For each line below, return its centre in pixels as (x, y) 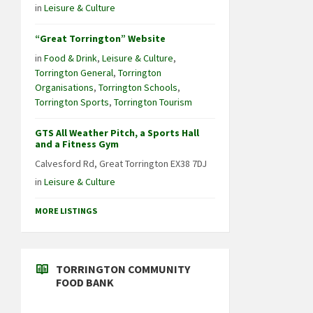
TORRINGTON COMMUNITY (123, 269)
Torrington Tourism (153, 102)
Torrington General (74, 72)
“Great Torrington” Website (100, 38)
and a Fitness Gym (77, 144)
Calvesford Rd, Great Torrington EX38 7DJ (121, 163)
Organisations (64, 87)
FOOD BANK (85, 282)
